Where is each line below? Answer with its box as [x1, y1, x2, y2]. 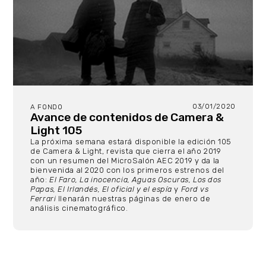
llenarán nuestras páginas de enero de [56, 194, 211, 204]
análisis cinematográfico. [30, 204, 131, 213]
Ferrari [30, 194, 56, 204]
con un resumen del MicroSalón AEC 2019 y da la [30, 156, 220, 166]
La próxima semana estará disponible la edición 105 [30, 137, 232, 147]
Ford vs [180, 185, 209, 194]
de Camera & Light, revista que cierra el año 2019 [30, 147, 221, 156]
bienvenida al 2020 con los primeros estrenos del [30, 166, 224, 175]
